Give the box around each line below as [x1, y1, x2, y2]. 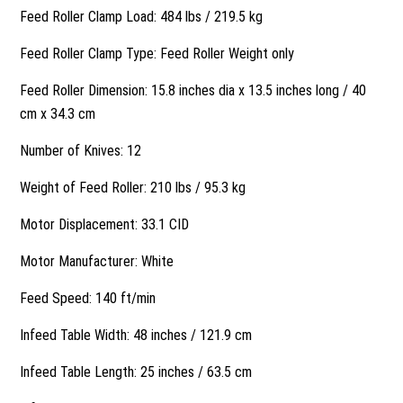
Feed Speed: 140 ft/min [20, 290, 157, 307]
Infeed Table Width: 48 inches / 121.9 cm [20, 327, 253, 344]
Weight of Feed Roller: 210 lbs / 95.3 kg [20, 179, 246, 196]
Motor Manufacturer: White [20, 253, 175, 270]
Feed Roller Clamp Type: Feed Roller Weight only [20, 45, 295, 62]
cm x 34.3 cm [20, 105, 96, 122]
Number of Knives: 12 [20, 142, 142, 159]
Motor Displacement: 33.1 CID [20, 216, 190, 233]
